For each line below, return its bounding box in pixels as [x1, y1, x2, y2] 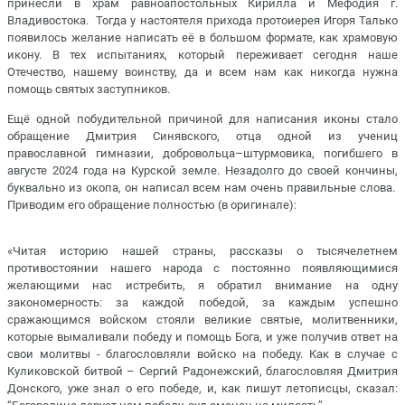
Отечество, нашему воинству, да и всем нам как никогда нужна [7, 65, 398, 80]
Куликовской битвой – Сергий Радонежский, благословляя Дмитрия [7, 363, 398, 378]
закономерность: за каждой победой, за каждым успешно [7, 295, 398, 309]
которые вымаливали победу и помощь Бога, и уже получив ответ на [7, 329, 398, 344]
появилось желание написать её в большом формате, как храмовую [7, 31, 398, 45]
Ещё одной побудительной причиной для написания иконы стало [7, 111, 398, 126]
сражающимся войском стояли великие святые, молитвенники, [7, 312, 398, 326]
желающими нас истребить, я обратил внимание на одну [7, 278, 398, 292]
